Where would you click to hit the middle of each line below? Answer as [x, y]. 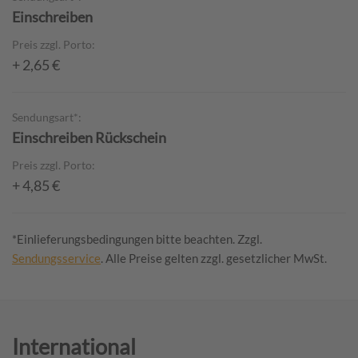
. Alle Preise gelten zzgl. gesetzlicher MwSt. [214, 258]
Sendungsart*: [47, 117]
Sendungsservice [56, 258]
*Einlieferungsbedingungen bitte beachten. [125, 239]
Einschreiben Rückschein [89, 137]
